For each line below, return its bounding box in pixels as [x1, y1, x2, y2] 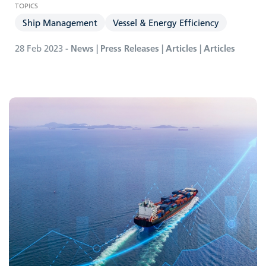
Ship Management [23, 16, 97, 28]
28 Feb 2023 [15, 42, 63, 54]
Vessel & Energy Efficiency [113, 16, 219, 28]
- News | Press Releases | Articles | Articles [63, 42, 235, 54]
